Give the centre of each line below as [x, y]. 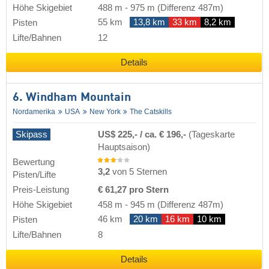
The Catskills [151, 112]
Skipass [32, 134]
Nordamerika [34, 112]
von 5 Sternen [138, 172]
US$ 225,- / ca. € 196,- [143, 134]
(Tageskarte [212, 134]
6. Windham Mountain [72, 98]
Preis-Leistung [41, 189]
